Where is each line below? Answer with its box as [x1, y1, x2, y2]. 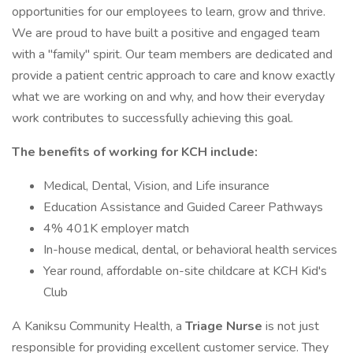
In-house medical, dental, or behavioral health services [43, 241, 337, 258]
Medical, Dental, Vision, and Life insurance [43, 177, 269, 195]
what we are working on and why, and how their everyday [12, 88, 325, 106]
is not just [266, 318, 319, 335]
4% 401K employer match [43, 220, 189, 237]
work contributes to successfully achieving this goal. [12, 110, 293, 127]
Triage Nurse [185, 318, 266, 335]
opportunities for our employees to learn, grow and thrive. [12, 3, 325, 20]
